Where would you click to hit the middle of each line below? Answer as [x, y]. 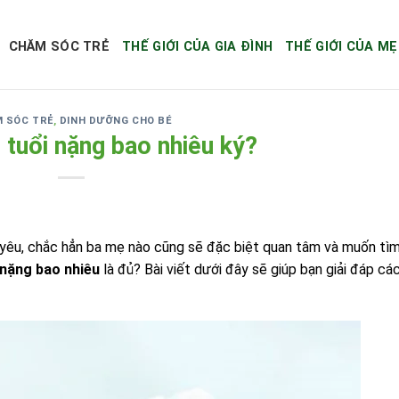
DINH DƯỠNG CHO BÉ [116, 121]
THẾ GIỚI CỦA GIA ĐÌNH [198, 46]
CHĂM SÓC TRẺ [59, 46]
